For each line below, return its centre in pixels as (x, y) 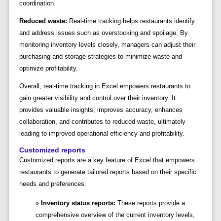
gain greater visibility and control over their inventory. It (97, 98)
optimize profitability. (48, 69)
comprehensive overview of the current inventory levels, (115, 215)
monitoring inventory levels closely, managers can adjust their (107, 45)
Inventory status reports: (78, 203)
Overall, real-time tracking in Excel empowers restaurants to (105, 86)
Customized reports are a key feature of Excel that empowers (107, 160)
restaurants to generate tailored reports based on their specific (108, 172)
